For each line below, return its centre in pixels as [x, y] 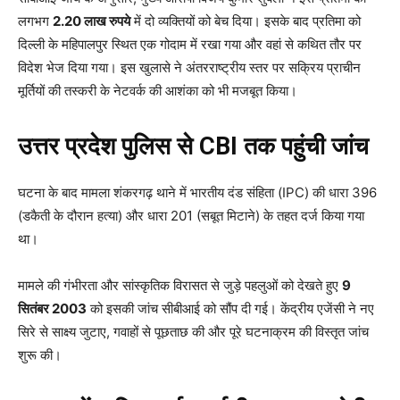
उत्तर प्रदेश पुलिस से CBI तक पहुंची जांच [193, 146]
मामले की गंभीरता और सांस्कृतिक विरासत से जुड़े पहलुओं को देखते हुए [180, 285]
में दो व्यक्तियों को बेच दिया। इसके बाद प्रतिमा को [246, 21]
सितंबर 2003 [52, 308]
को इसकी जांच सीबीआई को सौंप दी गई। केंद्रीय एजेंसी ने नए [230, 308]
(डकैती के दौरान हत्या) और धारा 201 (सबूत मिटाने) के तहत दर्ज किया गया [191, 215]
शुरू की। [40, 354]
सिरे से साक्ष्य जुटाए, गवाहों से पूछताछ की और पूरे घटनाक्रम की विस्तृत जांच [193, 331]
